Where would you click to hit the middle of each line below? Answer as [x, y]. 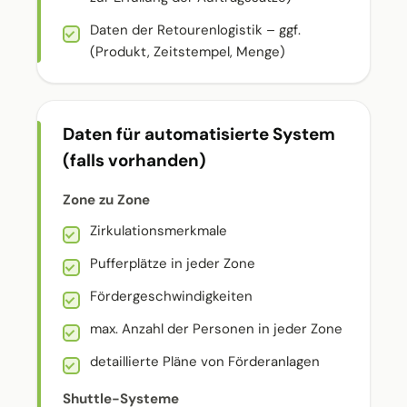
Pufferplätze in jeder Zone [173, 263]
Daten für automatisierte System [199, 134]
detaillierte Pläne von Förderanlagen [205, 362]
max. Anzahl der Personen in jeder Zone [216, 329]
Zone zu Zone [106, 200]
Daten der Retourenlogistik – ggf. [195, 30]
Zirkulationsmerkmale [159, 231]
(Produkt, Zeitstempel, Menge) [188, 52]
